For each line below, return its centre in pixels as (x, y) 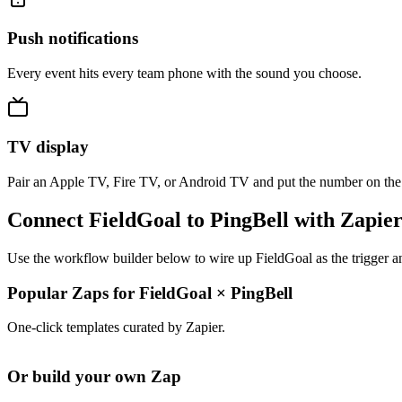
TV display (48, 147)
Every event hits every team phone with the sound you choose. (184, 73)
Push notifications (73, 38)
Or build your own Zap (94, 377)
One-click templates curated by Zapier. (116, 328)
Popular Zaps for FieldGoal (112, 293)
